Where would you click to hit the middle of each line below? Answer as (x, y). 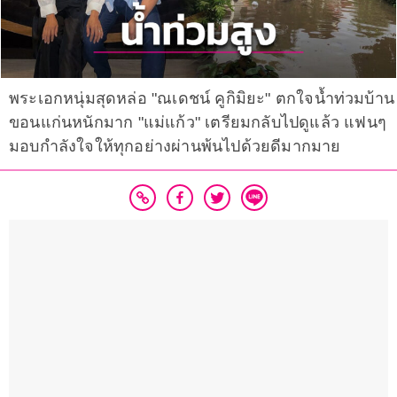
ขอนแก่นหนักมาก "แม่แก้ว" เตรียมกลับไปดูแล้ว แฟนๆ (198, 123)
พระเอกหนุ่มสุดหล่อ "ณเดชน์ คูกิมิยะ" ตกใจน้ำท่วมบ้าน (202, 99)
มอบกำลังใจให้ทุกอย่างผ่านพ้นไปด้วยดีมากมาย (175, 147)
